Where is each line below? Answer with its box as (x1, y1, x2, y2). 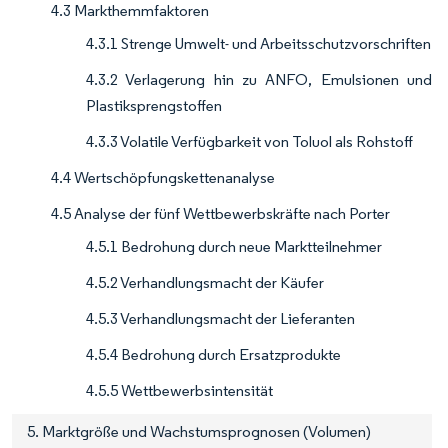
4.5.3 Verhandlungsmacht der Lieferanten (86, 309, 355, 329)
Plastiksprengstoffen (86, 96, 222, 116)
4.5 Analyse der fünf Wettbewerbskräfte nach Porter (51, 204, 390, 224)
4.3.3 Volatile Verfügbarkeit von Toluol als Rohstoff (86, 132, 413, 152)
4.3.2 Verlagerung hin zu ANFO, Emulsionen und (86, 70, 432, 90)
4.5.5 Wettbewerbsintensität (86, 381, 273, 401)
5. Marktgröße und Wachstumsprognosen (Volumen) (27, 422, 371, 442)
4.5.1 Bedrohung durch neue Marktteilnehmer (86, 237, 382, 257)
